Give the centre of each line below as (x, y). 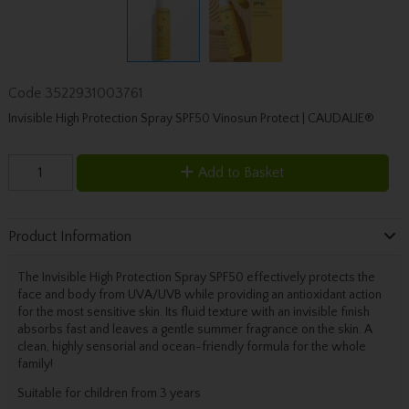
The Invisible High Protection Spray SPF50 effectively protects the (196, 277)
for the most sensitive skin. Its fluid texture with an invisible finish (193, 312)
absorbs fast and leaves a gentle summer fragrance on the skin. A (194, 329)
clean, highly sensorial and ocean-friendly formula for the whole (191, 346)
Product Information (69, 237)
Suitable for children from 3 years (109, 393)
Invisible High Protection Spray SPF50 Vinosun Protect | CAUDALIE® (191, 118)
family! (35, 364)
